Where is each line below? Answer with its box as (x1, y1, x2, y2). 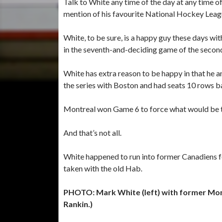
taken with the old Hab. (63, 163, 142, 173)
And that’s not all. (63, 127, 121, 137)
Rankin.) (63, 199, 93, 209)
